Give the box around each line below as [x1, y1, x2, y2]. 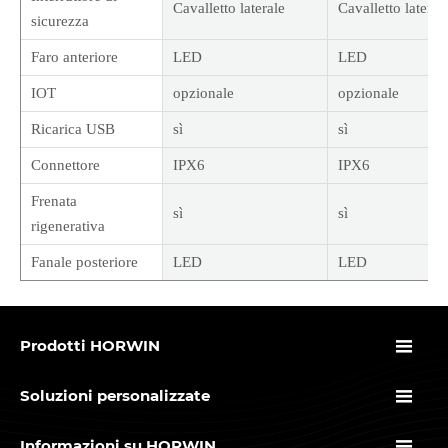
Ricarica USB [31, 121, 115, 138]
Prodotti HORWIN [20, 336, 160, 356]
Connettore [31, 157, 100, 174]
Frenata [31, 193, 77, 210]
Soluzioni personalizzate [20, 386, 210, 406]
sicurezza [31, 13, 89, 30]
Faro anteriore [31, 49, 118, 66]
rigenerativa [31, 218, 105, 235]
